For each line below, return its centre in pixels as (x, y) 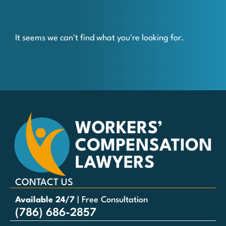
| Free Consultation (111, 200)
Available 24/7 (45, 200)
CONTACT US (44, 183)
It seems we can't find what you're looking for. (100, 38)
